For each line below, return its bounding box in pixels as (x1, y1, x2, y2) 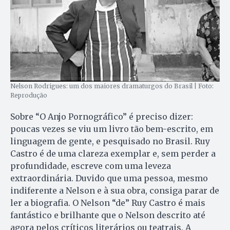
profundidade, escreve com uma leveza (10, 160, 171, 171)
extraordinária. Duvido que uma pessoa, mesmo (10, 172, 208, 183)
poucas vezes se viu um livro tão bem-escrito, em (10, 123, 213, 134)
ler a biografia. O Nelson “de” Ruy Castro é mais (10, 197, 205, 208)
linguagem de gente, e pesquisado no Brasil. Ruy (10, 136, 210, 146)
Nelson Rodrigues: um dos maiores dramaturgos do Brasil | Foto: (10, 82, 214, 90)
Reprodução (10, 91, 47, 99)
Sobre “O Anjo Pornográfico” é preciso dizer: (10, 111, 193, 122)
